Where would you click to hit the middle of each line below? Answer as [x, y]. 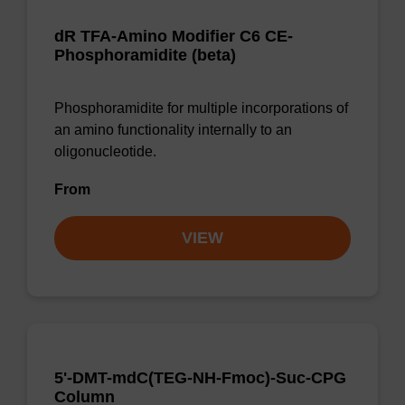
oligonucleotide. [105, 151]
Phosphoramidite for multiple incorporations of [201, 108]
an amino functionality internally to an [173, 130]
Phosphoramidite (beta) [145, 55]
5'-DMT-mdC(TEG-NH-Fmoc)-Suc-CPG [200, 378]
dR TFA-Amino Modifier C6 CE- [174, 36]
